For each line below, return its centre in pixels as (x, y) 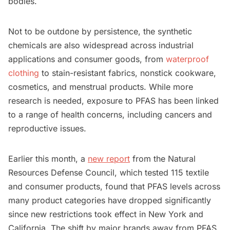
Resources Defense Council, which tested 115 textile (109, 173)
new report (109, 159)
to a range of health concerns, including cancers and (110, 115)
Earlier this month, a (48, 159)
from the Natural (163, 159)
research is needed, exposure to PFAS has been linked (113, 101)
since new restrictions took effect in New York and (106, 214)
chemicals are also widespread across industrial (101, 45)
